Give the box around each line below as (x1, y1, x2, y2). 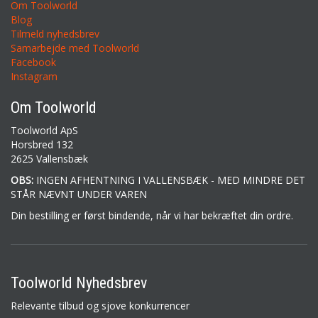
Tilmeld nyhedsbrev (11, 27, 99, 40)
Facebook (11, 55, 56, 69)
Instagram (11, 70, 57, 83)
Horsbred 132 (11, 138, 73, 151)
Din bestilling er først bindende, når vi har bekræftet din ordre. (11, 209, 293, 222)
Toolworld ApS (11, 124, 78, 137)
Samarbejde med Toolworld (11, 41, 139, 55)
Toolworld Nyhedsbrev (11, 274, 147, 292)
